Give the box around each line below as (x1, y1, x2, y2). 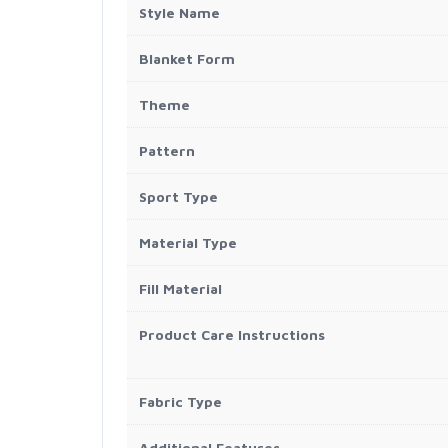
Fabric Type (139, 393, 222, 410)
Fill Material (139, 280, 222, 297)
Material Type (139, 234, 237, 251)
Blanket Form (139, 50, 235, 67)
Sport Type (139, 188, 218, 205)
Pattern (139, 142, 195, 159)
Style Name (139, 4, 220, 21)
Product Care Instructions (139, 326, 325, 343)
